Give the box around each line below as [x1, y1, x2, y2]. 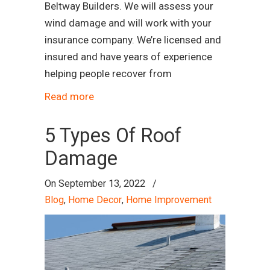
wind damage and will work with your [45, 16, 212, 29]
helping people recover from [45, 67, 172, 80]
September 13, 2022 [58, 177, 145, 189]
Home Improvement [126, 193, 212, 206]
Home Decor [68, 193, 122, 206]
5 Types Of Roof [45, 124, 181, 147]
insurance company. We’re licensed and [45, 33, 221, 46]
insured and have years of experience [45, 50, 212, 63]
